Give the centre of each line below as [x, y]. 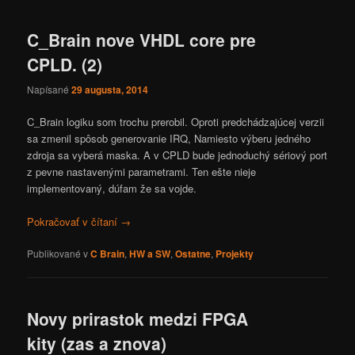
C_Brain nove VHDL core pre [142, 40]
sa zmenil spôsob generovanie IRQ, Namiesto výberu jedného [169, 138]
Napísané [50, 89]
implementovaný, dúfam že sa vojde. [112, 188]
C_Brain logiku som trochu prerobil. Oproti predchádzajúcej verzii [176, 121]
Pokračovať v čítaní [74, 221]
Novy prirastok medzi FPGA [138, 319]
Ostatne [193, 253]
